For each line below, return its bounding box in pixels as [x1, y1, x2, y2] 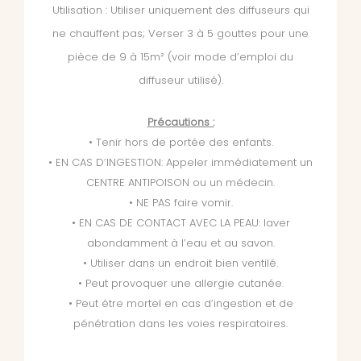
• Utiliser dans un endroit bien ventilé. [83, 255, 278, 272]
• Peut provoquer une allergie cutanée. [77, 276, 284, 292]
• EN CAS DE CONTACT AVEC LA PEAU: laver [71, 215, 290, 231]
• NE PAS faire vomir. [128, 195, 233, 211]
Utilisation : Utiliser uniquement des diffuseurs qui [52, 2, 309, 19]
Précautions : [147, 114, 214, 131]
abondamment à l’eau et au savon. [86, 235, 275, 251]
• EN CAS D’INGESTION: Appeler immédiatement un [48, 155, 313, 171]
